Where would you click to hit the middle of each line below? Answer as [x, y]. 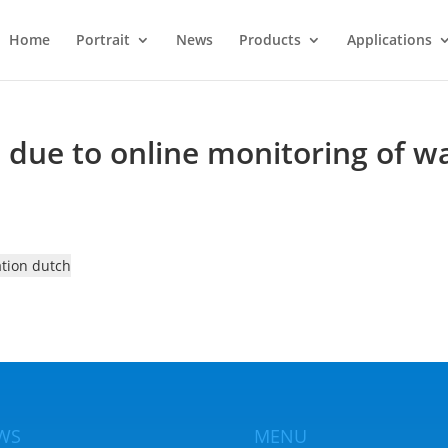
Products [269, 39]
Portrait [102, 39]
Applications [389, 39]
